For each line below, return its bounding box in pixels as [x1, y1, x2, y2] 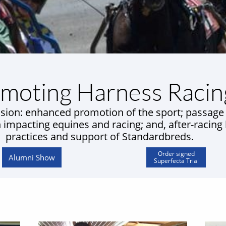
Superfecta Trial [153, 156, 199, 165]
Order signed [157, 149, 195, 158]
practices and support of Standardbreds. [5, 130, 194, 143]
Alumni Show [9, 152, 55, 162]
